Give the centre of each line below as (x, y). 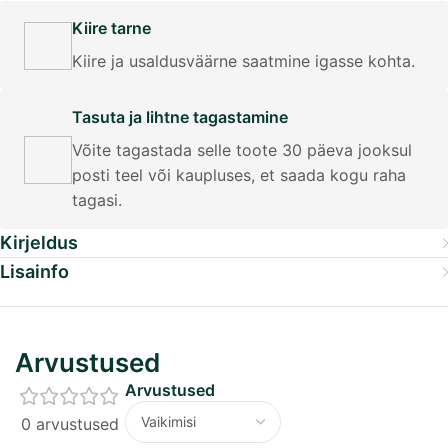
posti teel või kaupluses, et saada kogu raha (239, 175)
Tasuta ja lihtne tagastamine (180, 117)
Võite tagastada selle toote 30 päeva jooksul (242, 150)
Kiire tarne (111, 28)
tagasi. (97, 200)
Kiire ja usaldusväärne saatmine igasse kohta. (243, 61)
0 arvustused (70, 424)
